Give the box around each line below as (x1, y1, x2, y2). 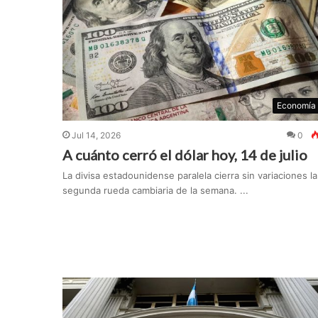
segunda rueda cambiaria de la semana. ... (62, 185, 248, 197)
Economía (276, 100, 316, 111)
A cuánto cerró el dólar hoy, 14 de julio (62, 146, 307, 164)
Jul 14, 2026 (71, 130, 121, 141)
